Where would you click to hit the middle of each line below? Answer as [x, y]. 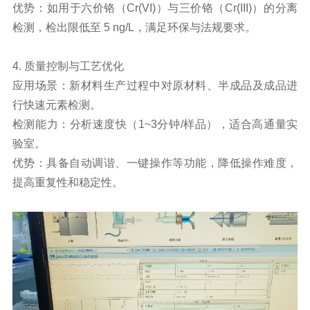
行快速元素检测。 [56, 104]
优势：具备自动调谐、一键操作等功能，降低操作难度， [155, 163]
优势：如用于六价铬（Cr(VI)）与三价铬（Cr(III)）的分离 [155, 8]
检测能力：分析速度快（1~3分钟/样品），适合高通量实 [155, 124]
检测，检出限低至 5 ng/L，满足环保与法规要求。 [134, 27]
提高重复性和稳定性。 [67, 182]
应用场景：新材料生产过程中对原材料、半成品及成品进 [155, 85]
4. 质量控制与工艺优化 [68, 66]
